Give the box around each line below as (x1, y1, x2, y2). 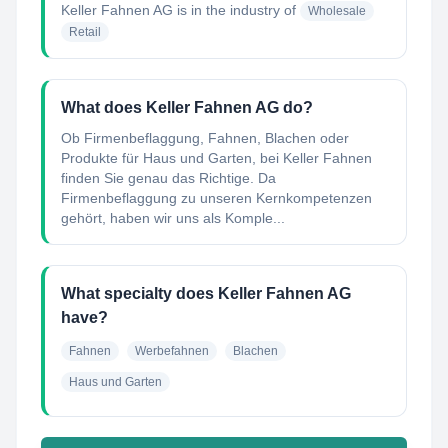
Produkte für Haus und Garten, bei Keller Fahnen (61, 150, 372, 166)
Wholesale (308, 4, 366, 18)
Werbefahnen (135, 344, 209, 358)
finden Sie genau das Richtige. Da (61, 170, 276, 186)
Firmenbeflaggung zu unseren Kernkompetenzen (61, 190, 372, 206)
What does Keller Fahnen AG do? (61, 99, 313, 116)
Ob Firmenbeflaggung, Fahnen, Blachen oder (61, 130, 349, 146)
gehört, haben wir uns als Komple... (61, 210, 285, 226)
